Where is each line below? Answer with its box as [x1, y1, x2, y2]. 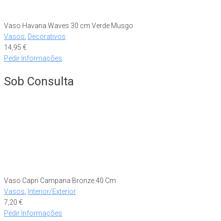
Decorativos [28, 33, 66, 40]
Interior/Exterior [28, 187, 76, 195]
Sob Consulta [4, 74, 74, 88]
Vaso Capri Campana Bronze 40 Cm [4, 176, 116, 184]
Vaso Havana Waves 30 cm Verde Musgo [4, 22, 133, 30]
